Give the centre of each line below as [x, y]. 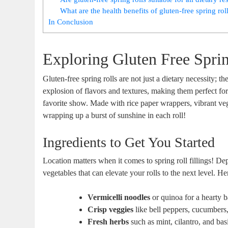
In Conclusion [71, 21]
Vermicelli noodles [119, 197]
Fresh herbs [108, 221]
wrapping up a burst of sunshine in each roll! [115, 115]
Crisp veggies [111, 209]
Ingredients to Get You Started [129, 142]
